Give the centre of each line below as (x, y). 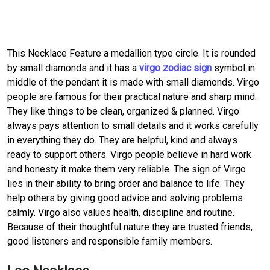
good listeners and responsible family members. (110, 241)
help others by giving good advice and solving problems (125, 198)
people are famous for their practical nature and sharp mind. (132, 96)
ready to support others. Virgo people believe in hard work (129, 154)
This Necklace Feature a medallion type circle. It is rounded (131, 53)
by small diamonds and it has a (73, 67)
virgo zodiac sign (175, 67)
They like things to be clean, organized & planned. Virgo (123, 111)
